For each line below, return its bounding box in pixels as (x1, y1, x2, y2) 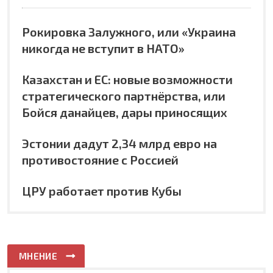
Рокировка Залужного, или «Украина (22, 24, 236, 39)
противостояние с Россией (22, 152, 179, 167)
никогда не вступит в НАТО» (22, 40, 185, 55)
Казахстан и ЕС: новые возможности (22, 71, 233, 87)
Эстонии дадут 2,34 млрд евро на (22, 135, 217, 151)
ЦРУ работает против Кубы (22, 183, 182, 198)
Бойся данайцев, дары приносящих (22, 104, 227, 119)
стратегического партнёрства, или (22, 88, 225, 103)
